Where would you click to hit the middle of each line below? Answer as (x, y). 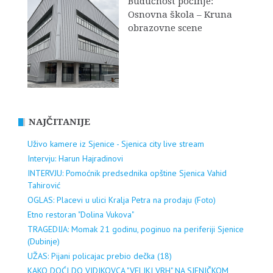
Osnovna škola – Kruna (180, 14)
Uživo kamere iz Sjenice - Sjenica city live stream (116, 144)
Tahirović (44, 185)
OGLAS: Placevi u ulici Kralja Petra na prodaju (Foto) (122, 200)
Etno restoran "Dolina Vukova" (81, 214)
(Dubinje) (44, 241)
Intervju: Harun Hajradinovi (75, 158)
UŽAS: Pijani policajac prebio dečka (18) (100, 256)
